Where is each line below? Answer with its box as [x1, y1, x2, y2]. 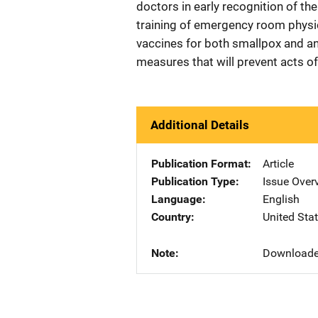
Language [151, 192, 202, 206]
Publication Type [151, 175, 236, 188]
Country [151, 210, 191, 224]
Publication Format [151, 157, 248, 170]
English [263, 192, 300, 206]
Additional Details [150, 118, 249, 132]
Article [263, 157, 294, 170]
